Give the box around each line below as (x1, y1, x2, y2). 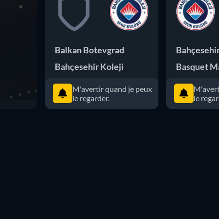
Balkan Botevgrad (55, 44, 124, 55)
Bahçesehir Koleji (55, 61, 124, 72)
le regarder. (72, 93, 109, 103)
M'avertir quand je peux (72, 84, 152, 93)
